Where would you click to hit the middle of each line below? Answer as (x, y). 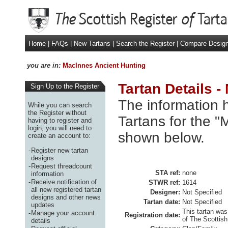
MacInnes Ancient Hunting (104, 65)
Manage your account (63, 213)
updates (43, 205)
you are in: (43, 65)
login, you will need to (60, 128)
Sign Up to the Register (63, 86)
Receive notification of (64, 182)
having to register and (60, 120)
